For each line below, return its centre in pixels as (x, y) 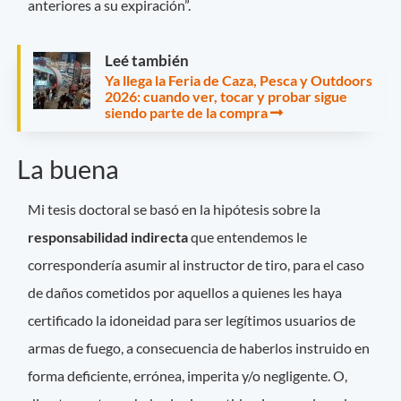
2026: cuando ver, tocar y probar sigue (226, 96)
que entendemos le (248, 237)
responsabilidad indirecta (108, 237)
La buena (68, 169)
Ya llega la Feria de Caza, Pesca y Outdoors (239, 80)
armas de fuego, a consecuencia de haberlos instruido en (199, 348)
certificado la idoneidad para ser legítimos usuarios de (192, 320)
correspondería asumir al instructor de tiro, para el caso (196, 265)
